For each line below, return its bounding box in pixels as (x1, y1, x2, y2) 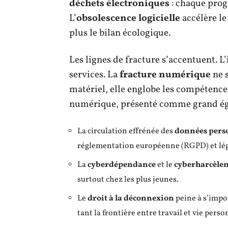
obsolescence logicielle (76, 11, 180, 25)
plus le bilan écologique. (69, 26, 170, 40)
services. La (69, 68, 120, 81)
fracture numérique (120, 68, 211, 81)
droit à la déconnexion (88, 192, 174, 204)
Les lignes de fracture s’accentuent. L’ (69, 53, 226, 67)
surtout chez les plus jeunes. (77, 174, 179, 185)
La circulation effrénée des (77, 125, 175, 137)
